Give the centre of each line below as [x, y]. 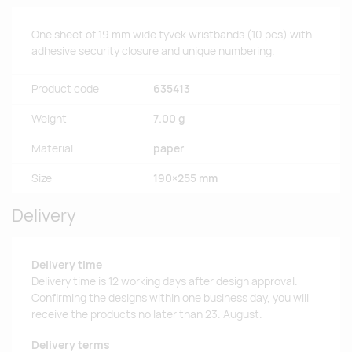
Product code [65, 89]
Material [52, 149]
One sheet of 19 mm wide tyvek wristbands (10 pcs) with [172, 35]
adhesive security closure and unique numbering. [153, 51]
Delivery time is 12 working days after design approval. [165, 282]
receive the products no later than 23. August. [147, 315]
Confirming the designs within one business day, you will [170, 298]
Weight [49, 119]
